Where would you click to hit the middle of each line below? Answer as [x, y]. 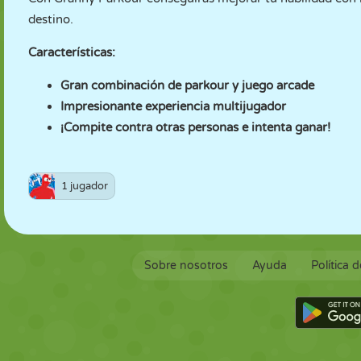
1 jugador [85, 186]
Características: [72, 52]
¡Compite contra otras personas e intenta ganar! [195, 127]
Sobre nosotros [186, 266]
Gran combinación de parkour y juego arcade [187, 85]
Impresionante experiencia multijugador [173, 106]
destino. [51, 19]
